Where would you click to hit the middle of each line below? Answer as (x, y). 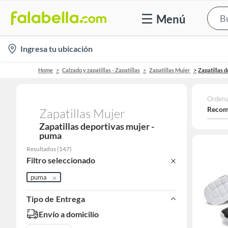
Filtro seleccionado (61, 160)
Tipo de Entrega (56, 199)
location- (21, 46)
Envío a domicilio (69, 214)
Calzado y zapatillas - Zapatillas (101, 70)
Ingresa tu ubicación (56, 49)
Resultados (41, 149)
